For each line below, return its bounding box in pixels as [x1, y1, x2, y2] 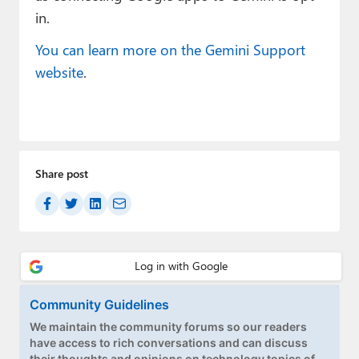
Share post [34, 166, 88, 182]
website [34, 62, 83, 83]
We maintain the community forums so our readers [30, 319, 307, 333]
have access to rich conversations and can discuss [30, 335, 308, 349]
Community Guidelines [30, 296, 169, 313]
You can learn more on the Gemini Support [34, 39, 305, 60]
